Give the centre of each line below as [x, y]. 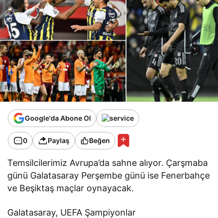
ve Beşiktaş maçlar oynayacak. [71, 188]
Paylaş [59, 141]
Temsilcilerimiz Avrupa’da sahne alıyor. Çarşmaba [108, 163]
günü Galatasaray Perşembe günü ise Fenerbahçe [109, 175]
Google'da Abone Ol [58, 118]
